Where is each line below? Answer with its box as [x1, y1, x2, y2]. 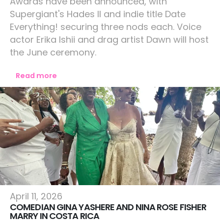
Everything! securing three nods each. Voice [10, 21, 201, 33]
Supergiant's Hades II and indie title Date [10, 8, 186, 20]
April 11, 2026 [10, 190, 62, 202]
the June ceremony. [10, 46, 96, 58]
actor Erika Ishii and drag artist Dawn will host [10, 33, 209, 46]
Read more [15, 71, 57, 81]
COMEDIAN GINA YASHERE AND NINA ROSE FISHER [10, 201, 207, 213]
